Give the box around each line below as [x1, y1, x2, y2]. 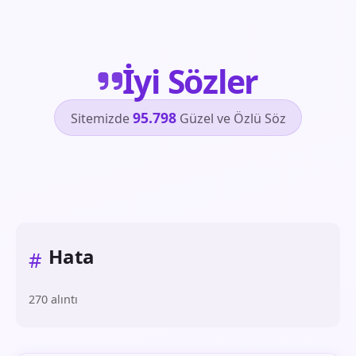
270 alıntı [29, 292, 78, 307]
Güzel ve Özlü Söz [176, 109, 286, 127]
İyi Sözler [122, 58, 259, 103]
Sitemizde [70, 109, 133, 127]
